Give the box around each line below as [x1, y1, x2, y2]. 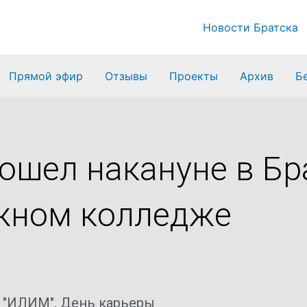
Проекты [169, 69, 218, 83]
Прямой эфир [9, 69, 83, 83]
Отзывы [105, 69, 147, 83]
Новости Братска [203, 20, 298, 34]
